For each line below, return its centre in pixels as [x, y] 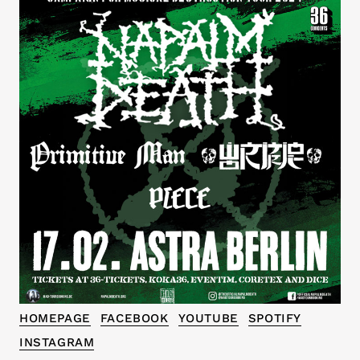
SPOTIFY [275, 318]
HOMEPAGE [55, 318]
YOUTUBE [208, 318]
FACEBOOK [134, 318]
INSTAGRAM [57, 342]
